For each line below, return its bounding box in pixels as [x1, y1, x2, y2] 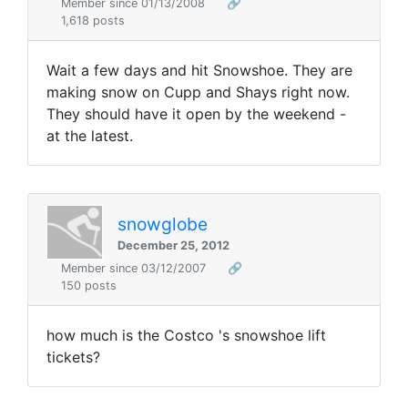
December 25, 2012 [117, 238, 229, 252]
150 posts [61, 279, 117, 293]
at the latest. [46, 127, 133, 146]
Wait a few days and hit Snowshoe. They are [46, 61, 352, 80]
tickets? [46, 348, 100, 367]
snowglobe [117, 212, 208, 235]
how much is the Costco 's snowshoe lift [46, 326, 326, 345]
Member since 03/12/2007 [61, 261, 209, 276]
